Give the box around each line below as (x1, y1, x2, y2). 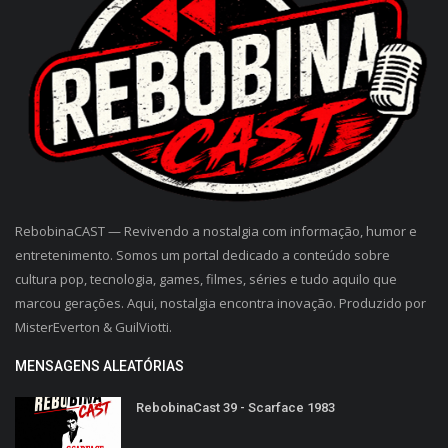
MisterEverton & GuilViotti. (15, 318, 172, 337)
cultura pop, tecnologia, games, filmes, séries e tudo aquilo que (15, 270, 397, 289)
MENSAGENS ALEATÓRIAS (15, 358, 184, 375)
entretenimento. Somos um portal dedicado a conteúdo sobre (15, 246, 390, 265)
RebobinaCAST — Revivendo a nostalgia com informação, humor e (15, 222, 417, 241)
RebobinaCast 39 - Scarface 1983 (136, 400, 335, 416)
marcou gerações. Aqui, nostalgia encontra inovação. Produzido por (15, 294, 426, 313)
